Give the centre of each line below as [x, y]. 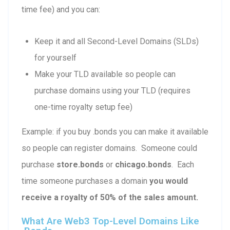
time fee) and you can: [61, 9]
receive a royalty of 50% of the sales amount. [110, 197]
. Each [183, 164]
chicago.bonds [143, 164]
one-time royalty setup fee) [83, 107]
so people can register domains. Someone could [109, 148]
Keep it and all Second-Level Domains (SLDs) [117, 41]
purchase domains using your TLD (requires [112, 90]
